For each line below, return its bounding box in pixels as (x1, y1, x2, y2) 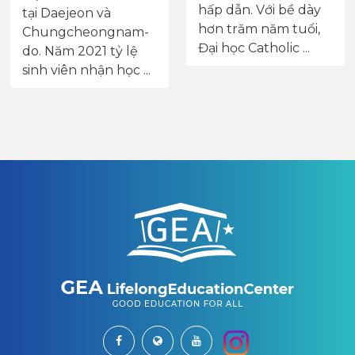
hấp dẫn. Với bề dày (198, 2, 321, 17)
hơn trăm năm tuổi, (198, 21, 320, 36)
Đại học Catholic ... (198, 40, 310, 55)
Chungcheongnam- (22, 24, 149, 40)
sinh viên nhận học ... (22, 62, 151, 78)
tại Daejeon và (22, 5, 111, 21)
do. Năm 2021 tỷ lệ (22, 43, 138, 59)
